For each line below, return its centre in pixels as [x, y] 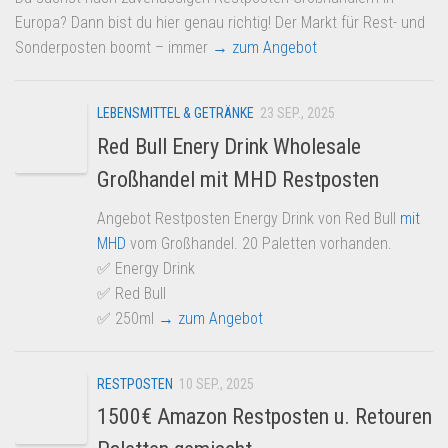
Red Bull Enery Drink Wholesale [229, 146]
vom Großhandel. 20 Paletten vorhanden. [259, 243]
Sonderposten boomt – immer [113, 48]
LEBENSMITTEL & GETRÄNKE [175, 113]
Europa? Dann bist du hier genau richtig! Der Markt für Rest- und [220, 23]
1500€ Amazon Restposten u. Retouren [264, 416]
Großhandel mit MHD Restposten [238, 179]
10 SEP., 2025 [216, 383]
